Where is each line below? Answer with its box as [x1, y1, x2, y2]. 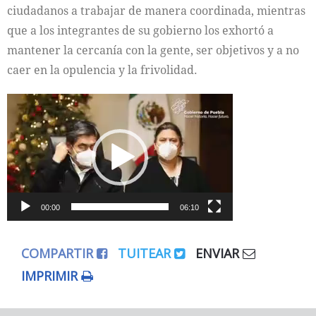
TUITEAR [118, 244, 174, 262]
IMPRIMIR [21, 267, 81, 284]
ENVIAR [195, 244, 243, 262]
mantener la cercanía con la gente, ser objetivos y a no [7, 42, 299, 58]
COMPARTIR [21, 244, 97, 262]
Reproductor [6, 95, 73, 111]
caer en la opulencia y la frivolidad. [7, 61, 197, 78]
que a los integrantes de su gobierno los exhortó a [7, 22, 274, 38]
